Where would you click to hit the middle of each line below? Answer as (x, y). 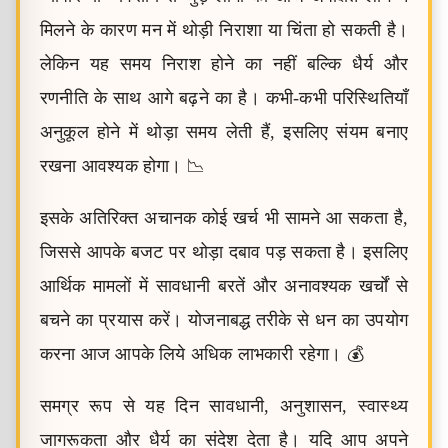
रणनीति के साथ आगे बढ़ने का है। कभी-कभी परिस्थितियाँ (224, 98)
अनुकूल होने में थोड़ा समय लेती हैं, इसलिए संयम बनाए (224, 132)
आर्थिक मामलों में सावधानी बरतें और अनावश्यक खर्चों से (224, 286)
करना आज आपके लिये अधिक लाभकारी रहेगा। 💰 (202, 354)
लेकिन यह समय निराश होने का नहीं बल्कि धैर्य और (224, 64)
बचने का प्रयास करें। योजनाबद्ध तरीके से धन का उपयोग (224, 320)
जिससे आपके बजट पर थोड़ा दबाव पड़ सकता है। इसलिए (224, 252)
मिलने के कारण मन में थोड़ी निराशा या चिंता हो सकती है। (224, 30)
